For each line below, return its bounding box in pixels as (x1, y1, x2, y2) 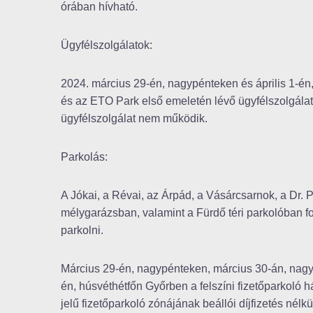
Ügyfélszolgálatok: (61, 39, 152, 52)
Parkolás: (61, 151, 108, 163)
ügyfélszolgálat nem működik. (61, 112, 208, 125)
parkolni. (61, 224, 103, 237)
